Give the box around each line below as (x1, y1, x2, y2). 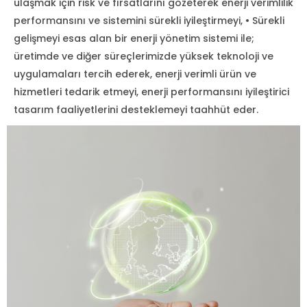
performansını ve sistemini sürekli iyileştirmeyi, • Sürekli (14, 14, 284, 27)
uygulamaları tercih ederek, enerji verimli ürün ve (14, 67, 256, 81)
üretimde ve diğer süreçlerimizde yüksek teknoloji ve (14, 49, 273, 63)
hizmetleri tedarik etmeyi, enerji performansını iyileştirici (14, 85, 289, 99)
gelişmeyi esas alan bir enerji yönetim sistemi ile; (14, 32, 254, 45)
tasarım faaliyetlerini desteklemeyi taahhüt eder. (14, 103, 258, 116)
